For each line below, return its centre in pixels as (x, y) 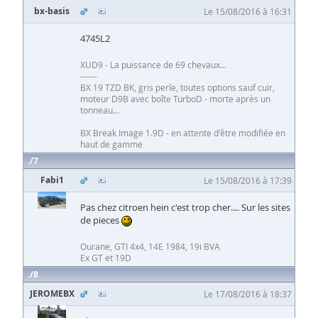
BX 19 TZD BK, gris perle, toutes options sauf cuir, (177, 88)
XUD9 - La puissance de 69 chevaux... (153, 65)
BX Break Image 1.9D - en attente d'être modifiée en (183, 133)
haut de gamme (111, 144)
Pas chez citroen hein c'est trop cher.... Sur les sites (185, 208)
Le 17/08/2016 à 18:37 (248, 294)
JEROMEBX (52, 294)
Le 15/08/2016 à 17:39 (248, 181)
